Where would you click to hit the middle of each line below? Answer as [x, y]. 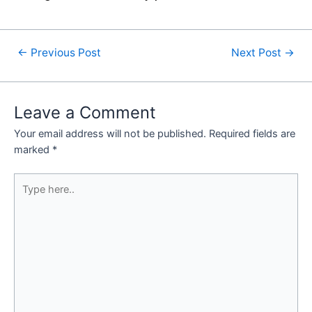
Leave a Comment [85, 112]
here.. [26, 196]
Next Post [257, 53]
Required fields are [252, 133]
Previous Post [65, 53]
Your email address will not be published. [110, 133]
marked [33, 149]
